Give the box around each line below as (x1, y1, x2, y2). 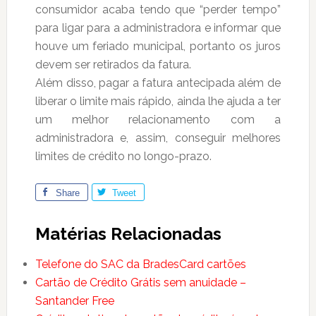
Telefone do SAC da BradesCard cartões (35, 257, 246, 272)
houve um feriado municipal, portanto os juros (35, 39, 281, 54)
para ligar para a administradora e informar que (35, 21, 281, 35)
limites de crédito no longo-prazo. (35, 150, 214, 164)
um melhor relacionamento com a (35, 113, 281, 127)
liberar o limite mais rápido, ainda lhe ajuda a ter (35, 95, 281, 109)
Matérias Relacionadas (35, 224, 221, 245)
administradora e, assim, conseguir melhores (35, 131, 281, 145)
